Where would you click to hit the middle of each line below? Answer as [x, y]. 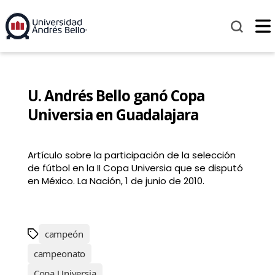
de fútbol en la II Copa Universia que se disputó [135, 168]
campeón [64, 234]
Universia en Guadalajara [113, 115]
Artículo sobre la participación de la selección [131, 155]
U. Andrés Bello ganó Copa [116, 96]
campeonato [60, 254]
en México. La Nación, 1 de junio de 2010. [116, 181]
